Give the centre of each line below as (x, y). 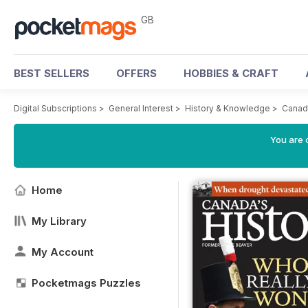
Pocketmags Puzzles (86, 283)
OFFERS (136, 73)
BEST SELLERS (52, 73)
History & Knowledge (228, 108)
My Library (59, 221)
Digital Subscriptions (55, 108)
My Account (63, 252)
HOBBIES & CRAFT (231, 73)
